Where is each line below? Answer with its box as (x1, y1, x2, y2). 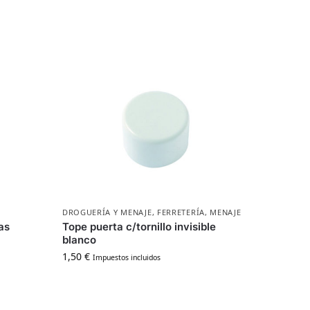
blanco (62, 233, 96, 247)
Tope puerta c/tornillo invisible (62, 220, 216, 234)
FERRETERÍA (156, 207, 205, 218)
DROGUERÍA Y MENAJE (62, 207, 152, 218)
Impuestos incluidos (92, 253, 161, 263)
